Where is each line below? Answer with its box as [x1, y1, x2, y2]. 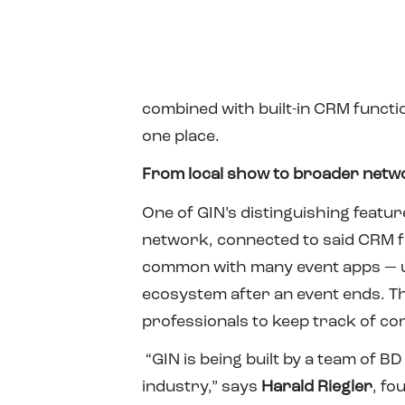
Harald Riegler [261, 379, 372, 396]
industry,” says [142, 379, 261, 396]
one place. [142, 127, 220, 145]
